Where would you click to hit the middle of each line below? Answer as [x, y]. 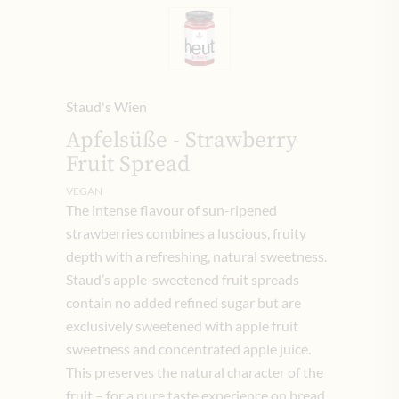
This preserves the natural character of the [195, 371]
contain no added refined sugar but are [183, 302]
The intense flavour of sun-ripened [171, 209]
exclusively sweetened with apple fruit [182, 325]
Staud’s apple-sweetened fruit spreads [183, 279]
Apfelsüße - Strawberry [182, 140]
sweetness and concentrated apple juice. [188, 348]
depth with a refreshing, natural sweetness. [196, 256]
